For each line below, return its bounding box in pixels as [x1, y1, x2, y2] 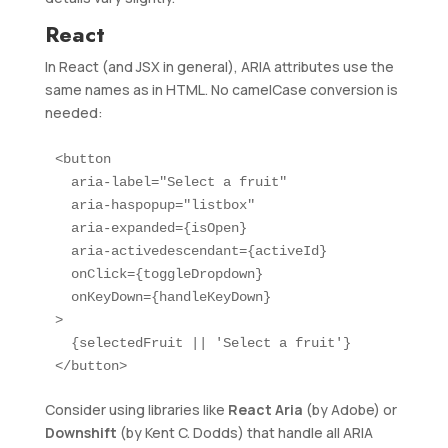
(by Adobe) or [302, 400, 397, 420]
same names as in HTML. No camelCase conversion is [44, 80, 398, 100]
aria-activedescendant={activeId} [54, 243, 327, 260]
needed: [44, 103, 103, 123]
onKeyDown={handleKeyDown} [54, 289, 271, 306]
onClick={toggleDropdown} [54, 266, 263, 283]
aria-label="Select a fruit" [54, 174, 287, 191]
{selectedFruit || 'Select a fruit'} [54, 335, 351, 352]
